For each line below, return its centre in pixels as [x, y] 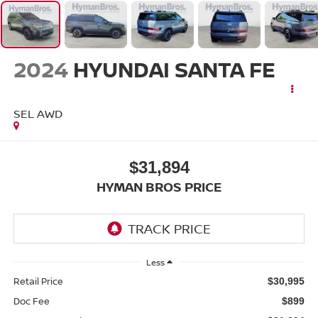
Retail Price [38, 281]
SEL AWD [38, 114]
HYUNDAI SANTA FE [174, 70]
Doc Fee [31, 301]
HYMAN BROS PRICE [159, 186]
